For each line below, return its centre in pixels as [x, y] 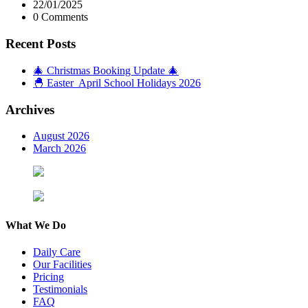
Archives [30, 109]
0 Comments [60, 17]
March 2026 [59, 148]
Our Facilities [62, 264]
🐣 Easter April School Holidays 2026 [117, 82]
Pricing [48, 276]
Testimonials [60, 289]
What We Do [36, 225]
